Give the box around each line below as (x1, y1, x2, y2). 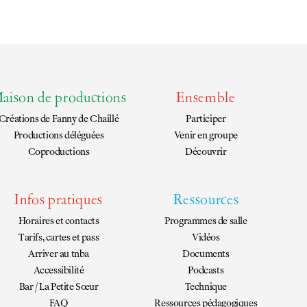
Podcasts (188, 264, 224, 276)
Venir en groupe (173, 129, 238, 141)
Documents (182, 247, 230, 260)
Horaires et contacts (18, 214, 99, 227)
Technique (184, 280, 228, 293)
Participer (186, 112, 226, 125)
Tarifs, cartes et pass (18, 231, 99, 243)
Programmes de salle (164, 214, 247, 227)
